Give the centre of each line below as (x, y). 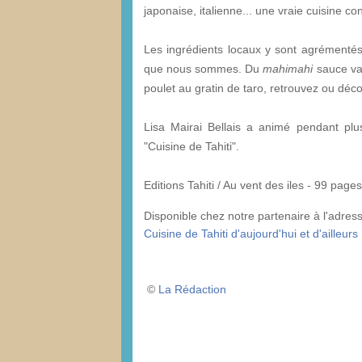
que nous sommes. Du (204, 68)
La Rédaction (192, 289)
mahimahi (288, 68)
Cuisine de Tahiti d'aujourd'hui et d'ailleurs (251, 233)
